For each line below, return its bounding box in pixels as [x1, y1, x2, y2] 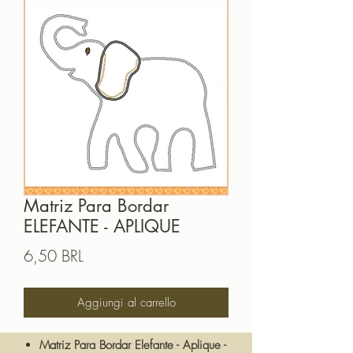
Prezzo [83, 244, 127, 266]
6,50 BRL [24, 245, 84, 267]
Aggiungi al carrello [76, 295, 176, 311]
